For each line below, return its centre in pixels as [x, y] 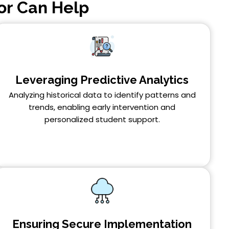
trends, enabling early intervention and [102, 107]
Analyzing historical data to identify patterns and [102, 95]
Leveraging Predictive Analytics [102, 79]
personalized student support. [102, 119]
